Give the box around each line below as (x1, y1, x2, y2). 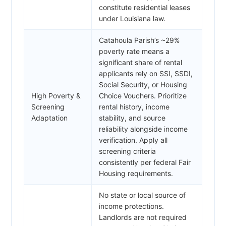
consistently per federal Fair (99, 157, 191, 166)
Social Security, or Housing (99, 80, 187, 89)
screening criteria (99, 146, 156, 155)
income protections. (99, 201, 164, 210)
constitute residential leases (99, 3, 190, 12)
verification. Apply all (99, 135, 167, 144)
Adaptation (31, 113, 68, 122)
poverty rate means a (99, 46, 169, 55)
